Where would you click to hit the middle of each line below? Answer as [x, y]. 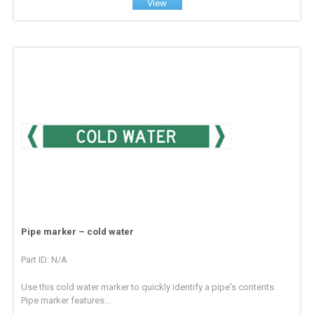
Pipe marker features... [66, 300]
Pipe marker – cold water [78, 231]
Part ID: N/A [45, 259]
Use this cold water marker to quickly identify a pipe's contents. [149, 287]
